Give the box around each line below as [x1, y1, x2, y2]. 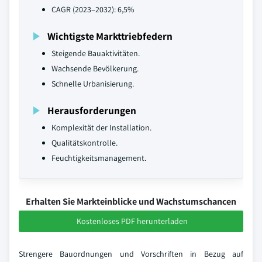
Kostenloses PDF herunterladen [77, 216, 188, 226]
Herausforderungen [47, 104, 136, 117]
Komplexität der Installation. [51, 122, 151, 133]
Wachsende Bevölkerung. [51, 63, 139, 74]
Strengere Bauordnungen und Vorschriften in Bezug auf [19, 249, 243, 259]
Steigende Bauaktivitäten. [51, 48, 140, 58]
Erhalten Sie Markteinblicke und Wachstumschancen [26, 195, 236, 208]
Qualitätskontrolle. [51, 137, 118, 148]
